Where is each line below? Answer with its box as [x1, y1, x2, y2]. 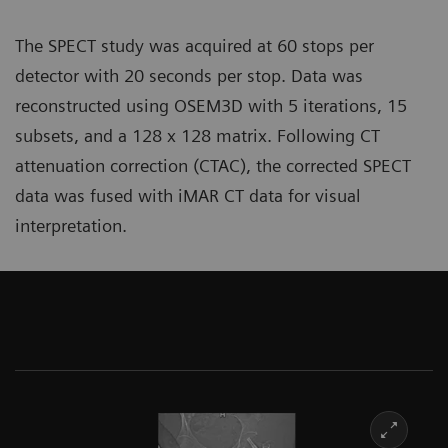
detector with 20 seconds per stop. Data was [15, 65, 363, 87]
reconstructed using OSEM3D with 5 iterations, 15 [15, 95, 407, 117]
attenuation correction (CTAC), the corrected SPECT [15, 155, 411, 177]
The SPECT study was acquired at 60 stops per [15, 35, 374, 57]
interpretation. [15, 215, 127, 237]
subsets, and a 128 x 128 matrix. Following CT [15, 125, 380, 147]
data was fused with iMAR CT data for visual [15, 185, 361, 207]
